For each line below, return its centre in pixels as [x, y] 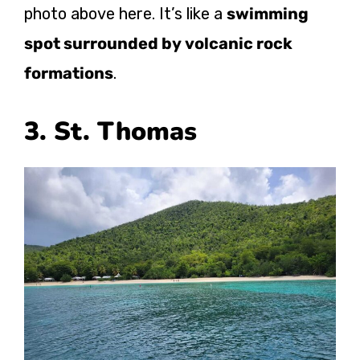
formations [69, 73]
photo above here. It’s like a [125, 13]
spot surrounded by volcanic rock [158, 43]
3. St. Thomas [110, 131]
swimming [268, 13]
